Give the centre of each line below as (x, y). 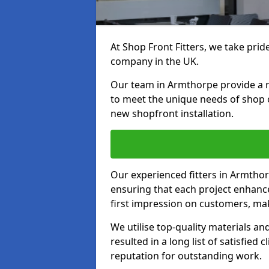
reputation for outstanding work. (186, 256)
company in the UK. (155, 61)
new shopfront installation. (172, 113)
